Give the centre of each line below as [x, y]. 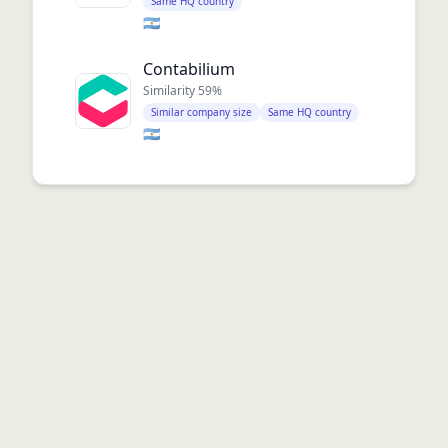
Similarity [170, 90]
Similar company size [201, 112]
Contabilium [189, 69]
